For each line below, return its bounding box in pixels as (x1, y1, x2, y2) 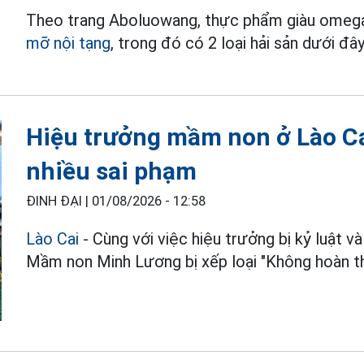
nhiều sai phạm (26, 156, 197, 185)
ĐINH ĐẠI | (26, 193, 93, 209)
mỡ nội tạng (26, 32, 111, 53)
